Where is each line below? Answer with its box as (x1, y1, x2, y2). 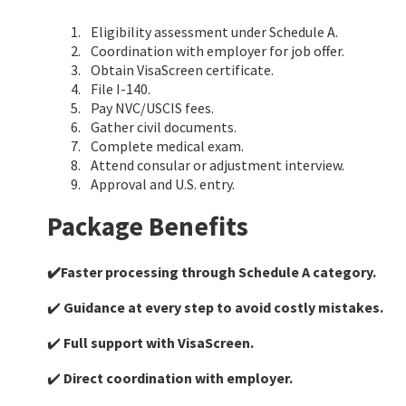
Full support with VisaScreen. (61, 333, 254, 352)
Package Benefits (47, 208, 248, 243)
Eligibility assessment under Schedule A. (91, 22, 338, 41)
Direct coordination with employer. (61, 368, 293, 387)
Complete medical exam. (91, 136, 244, 155)
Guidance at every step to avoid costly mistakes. (61, 297, 383, 316)
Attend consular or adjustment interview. (91, 155, 344, 174)
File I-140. (91, 79, 150, 98)
